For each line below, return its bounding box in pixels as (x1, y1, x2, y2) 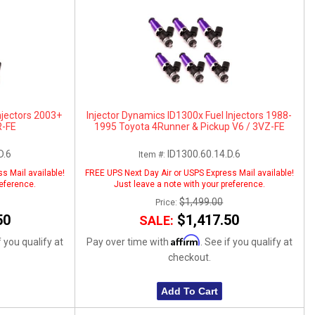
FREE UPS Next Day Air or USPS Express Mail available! (84, 167, 294, 178)
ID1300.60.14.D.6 (167, 148, 240, 160)
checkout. (167, 251, 211, 263)
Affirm (170, 233, 200, 246)
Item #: (138, 149, 167, 160)
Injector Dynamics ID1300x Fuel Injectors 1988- (86, 109, 292, 121)
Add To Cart (160, 285, 218, 297)
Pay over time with (86, 236, 171, 247)
